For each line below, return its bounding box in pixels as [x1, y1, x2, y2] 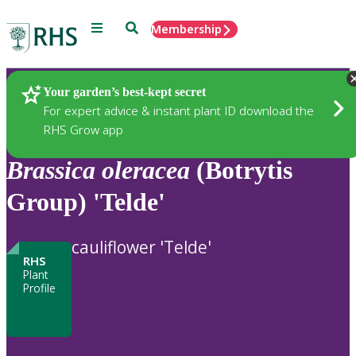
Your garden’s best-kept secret [43, 84, 206, 99]
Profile [22, 280, 56, 296]
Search [125, 20, 162, 33]
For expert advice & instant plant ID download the [43, 102, 314, 118]
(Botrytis [190, 156, 292, 185]
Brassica [6, 156, 95, 185]
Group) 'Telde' [6, 188, 165, 217]
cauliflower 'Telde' [72, 235, 211, 258]
